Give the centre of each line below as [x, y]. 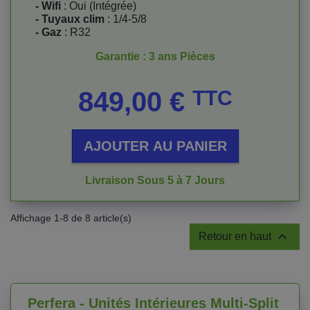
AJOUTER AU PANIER [155, 146]
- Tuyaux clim [70, 19]
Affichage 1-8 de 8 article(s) [71, 218]
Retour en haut [236, 236]
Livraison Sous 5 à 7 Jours [155, 180]
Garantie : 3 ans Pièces [155, 56]
